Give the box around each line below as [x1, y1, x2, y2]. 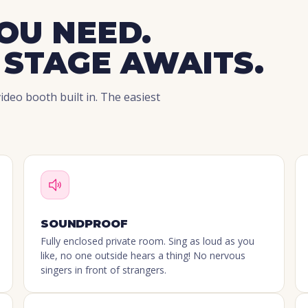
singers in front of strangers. [41, 263, 167, 277]
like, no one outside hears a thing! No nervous [41, 249, 246, 263]
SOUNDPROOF [41, 217, 128, 231]
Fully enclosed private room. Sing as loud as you [41, 234, 255, 248]
